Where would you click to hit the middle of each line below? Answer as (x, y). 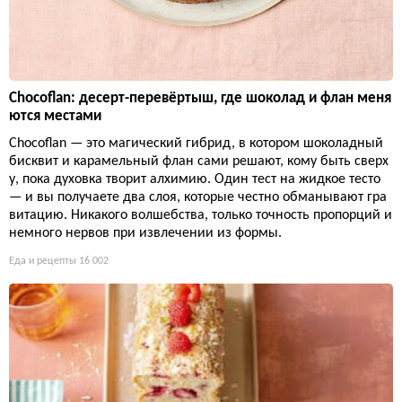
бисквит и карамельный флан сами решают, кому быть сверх (199, 162)
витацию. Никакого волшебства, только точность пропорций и (201, 216)
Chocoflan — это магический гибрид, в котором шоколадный (196, 144)
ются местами (55, 117)
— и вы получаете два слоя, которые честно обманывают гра (198, 198)
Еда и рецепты (43, 262)
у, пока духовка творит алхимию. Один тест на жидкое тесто (195, 180)
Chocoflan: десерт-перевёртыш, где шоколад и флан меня (200, 99)
